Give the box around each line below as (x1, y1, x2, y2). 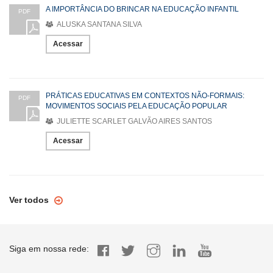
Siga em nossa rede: (9, 244, 89, 254)
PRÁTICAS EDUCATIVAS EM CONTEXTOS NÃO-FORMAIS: (46, 91, 244, 101)
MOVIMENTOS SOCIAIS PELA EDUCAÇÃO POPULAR (46, 102, 227, 111)
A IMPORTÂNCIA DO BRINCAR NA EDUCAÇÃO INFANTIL (46, 5, 239, 14)
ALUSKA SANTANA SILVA (55, 20, 142, 29)
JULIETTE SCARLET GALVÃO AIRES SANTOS (55, 117, 212, 126)
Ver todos (9, 195, 51, 205)
